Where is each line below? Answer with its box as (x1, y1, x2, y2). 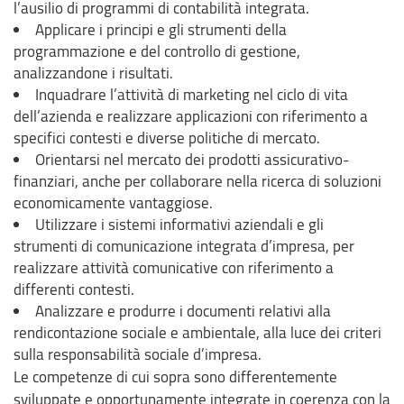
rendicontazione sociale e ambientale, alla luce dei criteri (14, 321, 381, 343)
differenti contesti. (14, 278, 134, 299)
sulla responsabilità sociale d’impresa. (14, 343, 262, 364)
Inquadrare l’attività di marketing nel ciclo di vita (35, 83, 348, 105)
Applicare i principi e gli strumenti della (35, 18, 287, 40)
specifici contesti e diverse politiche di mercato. (14, 126, 320, 148)
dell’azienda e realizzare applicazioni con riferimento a (14, 105, 368, 126)
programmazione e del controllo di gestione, (14, 40, 300, 61)
